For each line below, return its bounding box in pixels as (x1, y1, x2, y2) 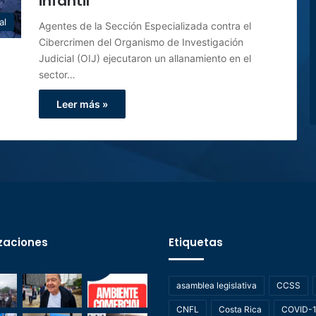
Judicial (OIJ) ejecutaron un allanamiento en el (39, 52, 251, 64)
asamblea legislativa (176, 280, 257, 291)
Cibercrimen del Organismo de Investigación (39, 36, 243, 48)
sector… (39, 68, 75, 80)
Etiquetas (169, 235, 223, 250)
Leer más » (56, 98, 108, 110)
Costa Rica (219, 304, 262, 315)
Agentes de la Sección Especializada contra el (39, 20, 251, 32)
